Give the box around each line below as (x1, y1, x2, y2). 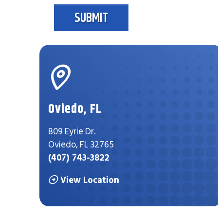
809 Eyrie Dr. (48, 126, 96, 137)
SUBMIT (74, 10, 109, 25)
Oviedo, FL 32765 (48, 139, 114, 150)
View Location (60, 174, 119, 185)
